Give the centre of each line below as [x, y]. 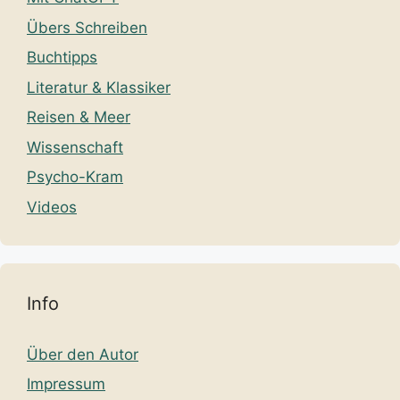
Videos [52, 207]
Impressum [66, 384]
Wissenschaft [75, 147]
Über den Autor [83, 354]
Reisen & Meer [79, 117]
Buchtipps [62, 58]
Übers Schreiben [87, 27]
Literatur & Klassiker [99, 87]
